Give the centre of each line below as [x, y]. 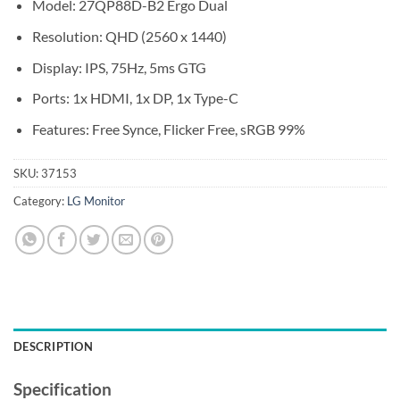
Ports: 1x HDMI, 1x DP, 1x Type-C [135, 98]
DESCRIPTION [53, 347]
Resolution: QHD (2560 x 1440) [129, 36]
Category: [40, 200]
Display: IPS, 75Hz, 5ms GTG [119, 67]
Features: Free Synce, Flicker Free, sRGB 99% [168, 129]
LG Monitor [96, 200]
